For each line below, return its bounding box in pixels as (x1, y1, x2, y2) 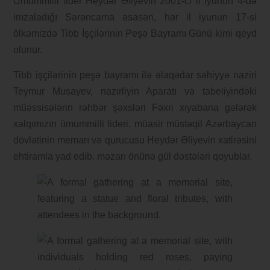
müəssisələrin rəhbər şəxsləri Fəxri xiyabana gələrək (13, 102, 257, 113)
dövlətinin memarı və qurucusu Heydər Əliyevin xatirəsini (13, 134, 257, 145)
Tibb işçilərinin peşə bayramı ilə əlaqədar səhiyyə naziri (13, 69, 257, 80)
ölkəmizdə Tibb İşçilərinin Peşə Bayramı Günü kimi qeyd (13, 28, 257, 39)
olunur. (13, 44, 43, 55)
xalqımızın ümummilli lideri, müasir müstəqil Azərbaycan (13, 118, 257, 129)
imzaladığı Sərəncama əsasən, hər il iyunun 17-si (13, 11, 257, 22)
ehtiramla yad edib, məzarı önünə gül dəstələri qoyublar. (13, 151, 253, 162)
